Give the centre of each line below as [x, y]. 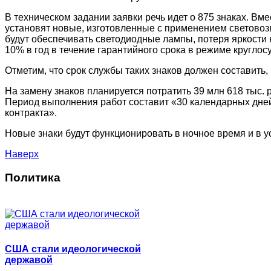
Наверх [22, 154]
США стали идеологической [73, 249]
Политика [33, 178]
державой [29, 260]
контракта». [31, 113]
